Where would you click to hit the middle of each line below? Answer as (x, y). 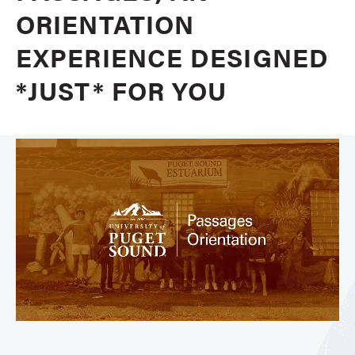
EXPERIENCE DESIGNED (172, 57)
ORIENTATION (105, 23)
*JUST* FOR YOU (125, 90)
